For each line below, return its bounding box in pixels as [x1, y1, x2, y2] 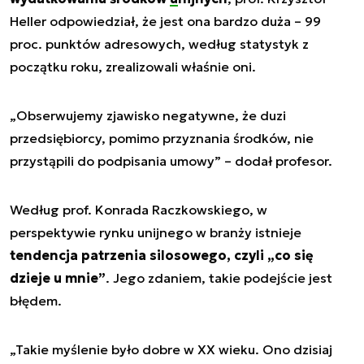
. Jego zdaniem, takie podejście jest [106, 270, 332, 287]
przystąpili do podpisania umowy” [10, 153, 221, 170]
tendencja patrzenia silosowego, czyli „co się [10, 247, 314, 264]
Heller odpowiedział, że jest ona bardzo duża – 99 [10, 13, 321, 30]
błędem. [10, 292, 62, 310]
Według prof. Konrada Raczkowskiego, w [10, 201, 267, 219]
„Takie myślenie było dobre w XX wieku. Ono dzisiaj [10, 341, 332, 358]
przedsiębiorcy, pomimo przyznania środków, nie [10, 130, 314, 147]
